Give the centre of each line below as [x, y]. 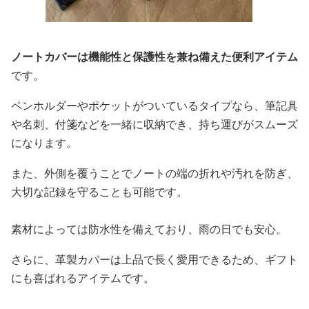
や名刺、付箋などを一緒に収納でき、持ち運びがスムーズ [154, 124]
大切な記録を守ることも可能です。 [99, 192]
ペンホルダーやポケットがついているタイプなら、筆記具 [154, 106]
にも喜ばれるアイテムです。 [83, 278]
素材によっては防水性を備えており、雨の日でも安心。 [149, 229]
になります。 [44, 143]
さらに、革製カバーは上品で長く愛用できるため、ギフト [154, 259]
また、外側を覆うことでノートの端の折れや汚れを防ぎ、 [154, 173]
